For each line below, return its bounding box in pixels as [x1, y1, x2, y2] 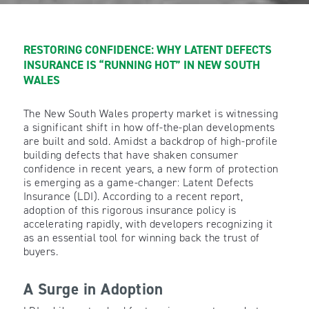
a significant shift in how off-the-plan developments [23, 119, 275, 134]
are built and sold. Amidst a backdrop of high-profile [23, 133, 278, 148]
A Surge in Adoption [23, 278, 163, 299]
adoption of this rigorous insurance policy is [23, 202, 237, 217]
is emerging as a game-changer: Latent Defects [23, 175, 254, 190]
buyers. [23, 243, 59, 259]
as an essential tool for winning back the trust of [23, 230, 260, 245]
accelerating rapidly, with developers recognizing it [23, 216, 273, 231]
